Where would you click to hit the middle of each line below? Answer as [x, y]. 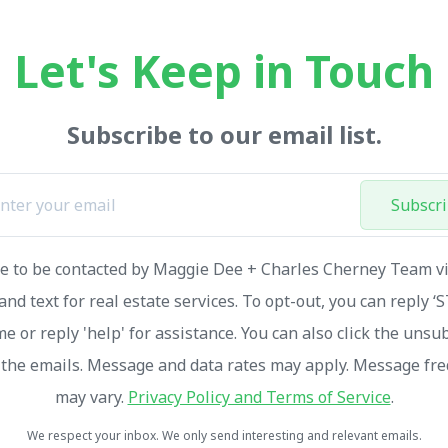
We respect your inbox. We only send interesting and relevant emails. [224, 436]
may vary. [91, 397]
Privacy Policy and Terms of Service [259, 397]
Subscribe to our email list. [224, 135]
